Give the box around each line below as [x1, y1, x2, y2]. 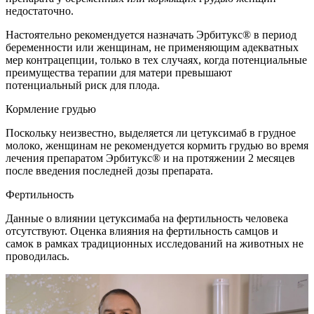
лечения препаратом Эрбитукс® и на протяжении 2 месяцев [6, 151, 295, 164]
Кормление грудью [6, 102, 96, 115]
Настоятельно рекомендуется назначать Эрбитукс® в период [6, 28, 296, 41]
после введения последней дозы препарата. [6, 164, 213, 177]
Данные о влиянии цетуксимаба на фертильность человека [6, 212, 288, 224]
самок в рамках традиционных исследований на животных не [6, 237, 303, 250]
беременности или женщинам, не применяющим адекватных [6, 41, 299, 53]
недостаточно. [6, 4, 74, 17]
